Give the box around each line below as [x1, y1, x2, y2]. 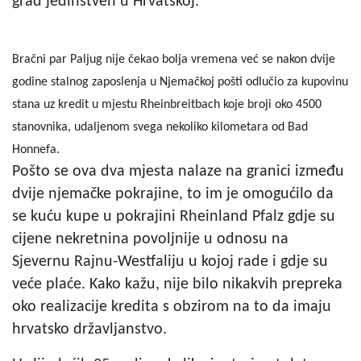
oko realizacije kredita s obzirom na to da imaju [12, 298, 331, 315]
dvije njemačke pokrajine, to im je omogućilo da [12, 185, 334, 202]
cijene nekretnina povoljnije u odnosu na [12, 230, 288, 247]
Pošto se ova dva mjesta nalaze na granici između [12, 163, 344, 180]
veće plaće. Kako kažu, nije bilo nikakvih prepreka [12, 276, 342, 293]
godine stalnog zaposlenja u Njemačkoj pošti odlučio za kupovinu [12, 75, 348, 89]
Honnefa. [12, 143, 60, 156]
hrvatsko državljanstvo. [12, 321, 167, 338]
